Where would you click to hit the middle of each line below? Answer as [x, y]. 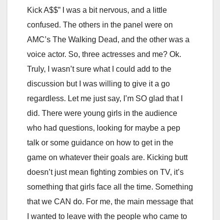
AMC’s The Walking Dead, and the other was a [108, 39]
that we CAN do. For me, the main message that [110, 201]
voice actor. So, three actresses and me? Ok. [104, 54]
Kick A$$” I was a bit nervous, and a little [97, 10]
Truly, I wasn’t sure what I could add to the [99, 69]
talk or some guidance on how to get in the [100, 142]
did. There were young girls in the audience [102, 113]
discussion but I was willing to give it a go [98, 83]
